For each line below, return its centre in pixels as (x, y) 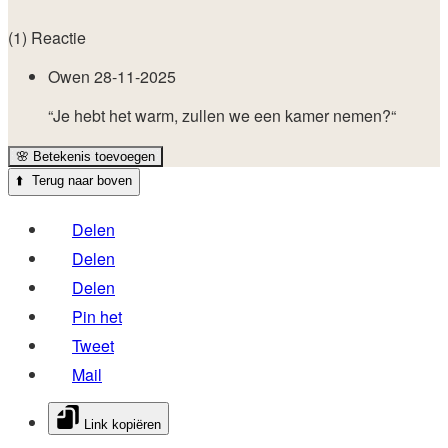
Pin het (97, 317)
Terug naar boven (78, 181)
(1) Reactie (47, 38)
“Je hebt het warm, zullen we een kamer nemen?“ (222, 116)
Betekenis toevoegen (92, 157)
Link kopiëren (120, 425)
